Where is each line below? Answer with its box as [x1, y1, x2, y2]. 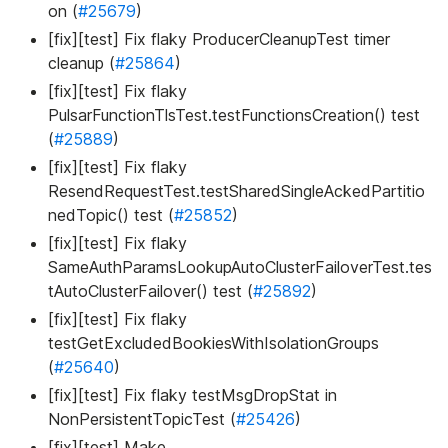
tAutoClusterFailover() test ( [48, 281, 253, 302]
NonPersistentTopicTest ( [48, 409, 236, 430]
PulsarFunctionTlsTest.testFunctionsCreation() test [48, 105, 420, 126]
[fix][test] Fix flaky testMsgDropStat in [48, 385, 337, 406]
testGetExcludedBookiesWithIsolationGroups [48, 333, 379, 354]
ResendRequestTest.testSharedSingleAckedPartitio [48, 181, 425, 202]
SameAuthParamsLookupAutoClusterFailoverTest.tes [48, 257, 432, 278]
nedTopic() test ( [48, 205, 174, 226]
